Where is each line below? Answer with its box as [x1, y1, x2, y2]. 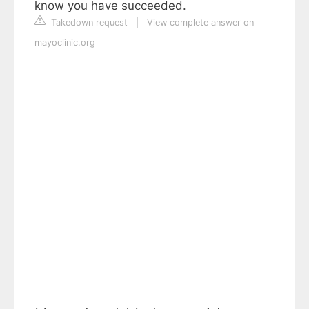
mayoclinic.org [34, 37, 95, 48]
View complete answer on [147, 17, 254, 28]
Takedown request [48, 17, 128, 28]
